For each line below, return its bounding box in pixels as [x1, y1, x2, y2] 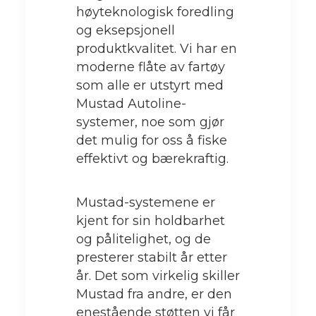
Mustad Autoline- [76, 95, 186, 111]
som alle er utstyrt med [76, 77, 224, 93]
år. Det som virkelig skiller [76, 267, 240, 284]
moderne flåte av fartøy [76, 59, 225, 75]
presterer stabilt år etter [76, 249, 227, 265]
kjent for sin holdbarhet [76, 212, 225, 229]
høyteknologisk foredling [76, 4, 234, 20]
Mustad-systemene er [76, 194, 215, 210]
